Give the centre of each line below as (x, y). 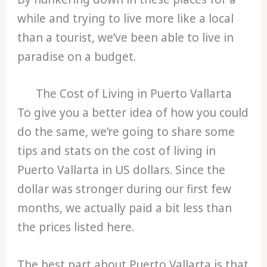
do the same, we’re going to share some (126, 132)
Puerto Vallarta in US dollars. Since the (122, 170)
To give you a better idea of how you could (133, 113)
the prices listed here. (76, 227)
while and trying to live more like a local (126, 18)
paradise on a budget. (77, 56)
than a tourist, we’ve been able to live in (126, 37)
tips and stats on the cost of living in (117, 151)
